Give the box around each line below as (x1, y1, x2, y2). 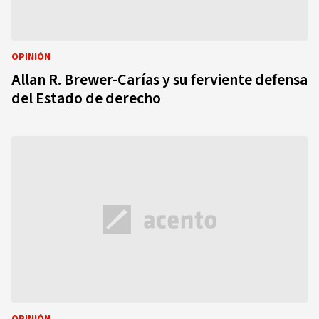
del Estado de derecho (11, 87, 161, 110)
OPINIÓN (11, 50, 51, 64)
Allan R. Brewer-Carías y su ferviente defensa (11, 68, 308, 91)
